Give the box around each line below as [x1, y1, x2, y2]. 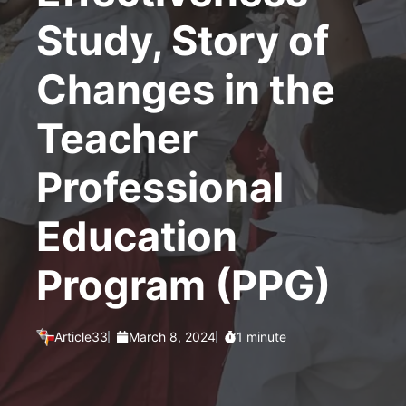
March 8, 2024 [129, 329, 216, 344]
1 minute [237, 329, 286, 344]
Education [36, 211, 237, 261]
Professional [36, 162, 284, 212]
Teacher [36, 113, 198, 163]
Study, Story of [36, 15, 329, 65]
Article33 [54, 329, 108, 344]
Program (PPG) [36, 260, 331, 310]
